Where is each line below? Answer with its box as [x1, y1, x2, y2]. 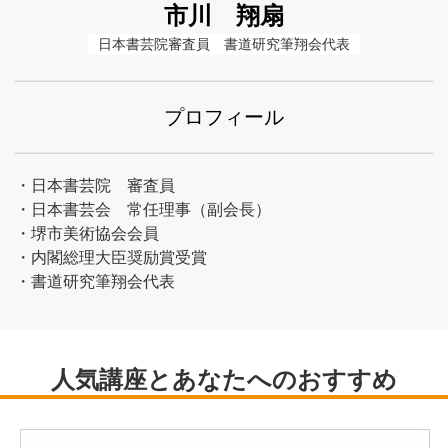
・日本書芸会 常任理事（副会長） [15, 201, 271, 218]
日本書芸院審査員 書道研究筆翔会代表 [98, 36, 350, 52]
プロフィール [164, 106, 284, 128]
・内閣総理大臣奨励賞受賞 [15, 249, 207, 266]
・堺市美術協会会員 [15, 225, 159, 242]
